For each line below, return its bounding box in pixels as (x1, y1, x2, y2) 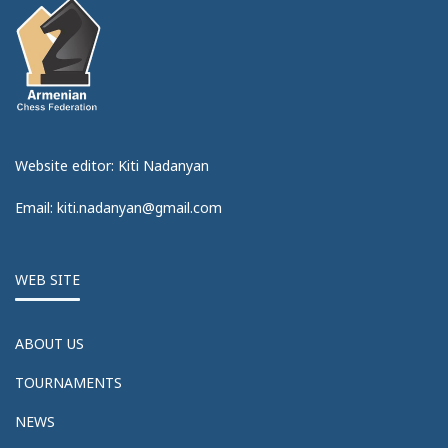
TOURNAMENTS (15, 372, 122, 392)
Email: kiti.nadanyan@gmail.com (15, 197, 222, 217)
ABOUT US (15, 333, 84, 353)
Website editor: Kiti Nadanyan (15, 155, 209, 175)
